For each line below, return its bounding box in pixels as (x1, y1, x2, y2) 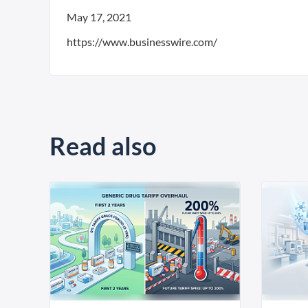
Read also (49, 131, 156, 161)
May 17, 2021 (67, 10, 131, 23)
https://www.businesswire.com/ (67, 35, 217, 48)
